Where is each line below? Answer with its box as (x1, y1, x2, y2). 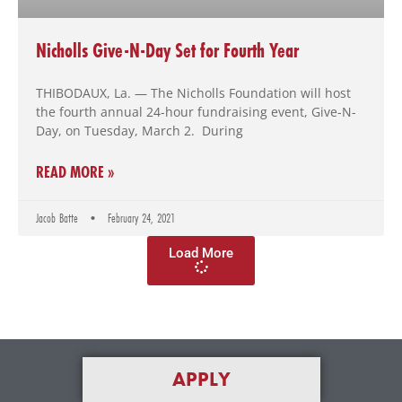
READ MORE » (36, 161, 115, 184)
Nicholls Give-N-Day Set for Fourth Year (36, 37, 299, 65)
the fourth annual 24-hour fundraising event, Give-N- (36, 103, 356, 121)
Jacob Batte (36, 209, 82, 228)
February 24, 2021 (104, 209, 175, 228)
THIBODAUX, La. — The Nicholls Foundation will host (36, 84, 351, 102)
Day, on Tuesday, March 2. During (36, 122, 243, 140)
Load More (169, 245, 233, 262)
